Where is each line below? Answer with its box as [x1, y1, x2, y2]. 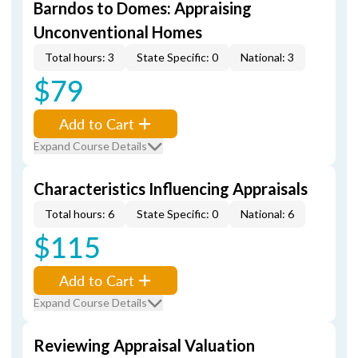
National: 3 [241, 50, 294, 64]
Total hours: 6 [45, 207, 114, 221]
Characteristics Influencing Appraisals [34, 179, 308, 198]
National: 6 [241, 207, 294, 221]
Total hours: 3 [45, 50, 114, 64]
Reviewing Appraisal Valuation [34, 336, 255, 355]
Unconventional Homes [34, 22, 202, 42]
